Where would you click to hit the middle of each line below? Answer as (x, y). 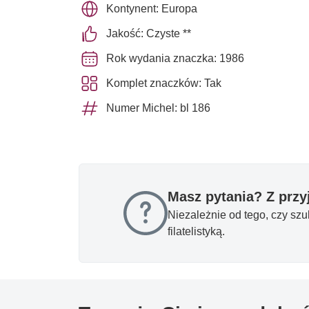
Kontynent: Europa (152, 8)
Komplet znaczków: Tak (164, 83)
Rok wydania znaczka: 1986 (175, 58)
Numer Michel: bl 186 (158, 108)
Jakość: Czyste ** (149, 33)
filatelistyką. (196, 231)
